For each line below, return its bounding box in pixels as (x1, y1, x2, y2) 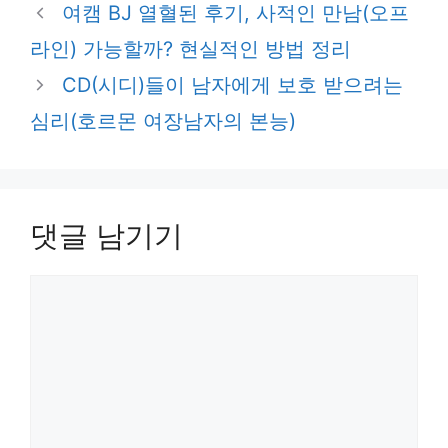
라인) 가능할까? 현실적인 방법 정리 (30, 37, 351, 62)
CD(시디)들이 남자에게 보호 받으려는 (62, 73, 403, 98)
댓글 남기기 (30, 218, 183, 254)
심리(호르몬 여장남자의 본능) (30, 109, 296, 134)
